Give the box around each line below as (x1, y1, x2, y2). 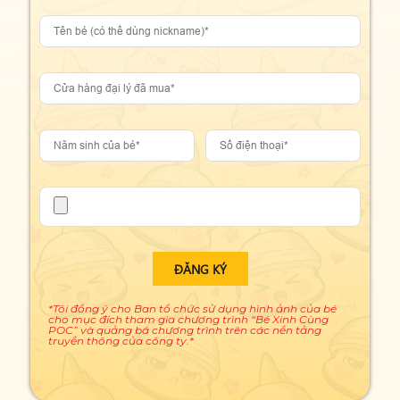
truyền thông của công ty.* (48, 334, 194, 348)
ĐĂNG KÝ (173, 261, 227, 278)
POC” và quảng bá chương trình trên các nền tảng (48, 323, 321, 337)
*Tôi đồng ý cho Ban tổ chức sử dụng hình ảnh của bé (48, 302, 337, 316)
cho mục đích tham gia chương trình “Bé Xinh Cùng (48, 312, 329, 327)
